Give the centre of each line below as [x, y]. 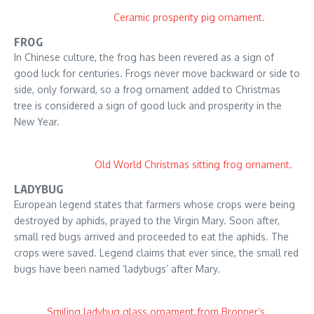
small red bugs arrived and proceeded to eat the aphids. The [151, 237]
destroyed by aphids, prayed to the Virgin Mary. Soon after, [147, 221]
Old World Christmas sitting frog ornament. [193, 165]
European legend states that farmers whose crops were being [155, 205]
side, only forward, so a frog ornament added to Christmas [147, 90]
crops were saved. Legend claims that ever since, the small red [156, 253]
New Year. [37, 122]
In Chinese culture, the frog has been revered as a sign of [144, 57]
